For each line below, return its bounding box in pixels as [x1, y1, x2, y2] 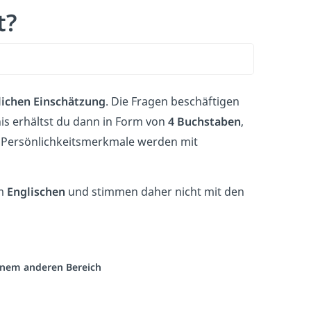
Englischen [7, 184, 65, 199]
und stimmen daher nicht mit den [65, 184, 244, 199]
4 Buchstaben [168, 114, 241, 129]
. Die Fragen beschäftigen [106, 94, 239, 109]
